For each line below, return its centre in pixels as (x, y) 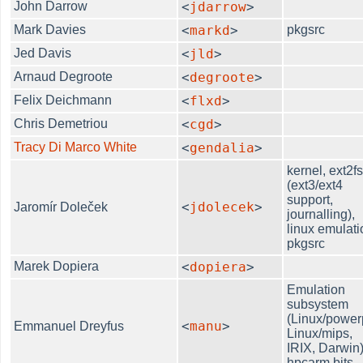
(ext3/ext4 (315, 185)
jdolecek (222, 207)
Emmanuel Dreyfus (69, 326)
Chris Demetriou (61, 123)
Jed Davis (43, 53)
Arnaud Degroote (64, 76)
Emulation (316, 289)
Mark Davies (50, 29)
